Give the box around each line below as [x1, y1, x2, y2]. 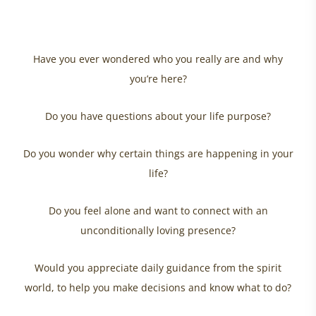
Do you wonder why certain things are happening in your [23, 147, 293, 161]
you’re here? [129, 72, 187, 86]
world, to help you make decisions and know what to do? [25, 281, 291, 295]
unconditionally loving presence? [80, 224, 236, 238]
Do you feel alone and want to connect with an [48, 204, 268, 218]
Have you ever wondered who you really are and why [33, 52, 283, 66]
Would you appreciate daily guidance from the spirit [35, 261, 281, 275]
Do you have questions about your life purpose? [45, 109, 271, 123]
